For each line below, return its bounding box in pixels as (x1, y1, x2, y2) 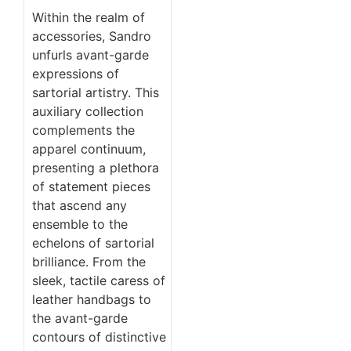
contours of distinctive (32, 329, 166, 346)
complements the (32, 122, 135, 139)
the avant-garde (32, 310, 128, 327)
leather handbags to (32, 291, 151, 308)
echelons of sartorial (32, 235, 154, 251)
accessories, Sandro (32, 28, 151, 45)
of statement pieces (32, 179, 150, 195)
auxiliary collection (32, 103, 143, 120)
